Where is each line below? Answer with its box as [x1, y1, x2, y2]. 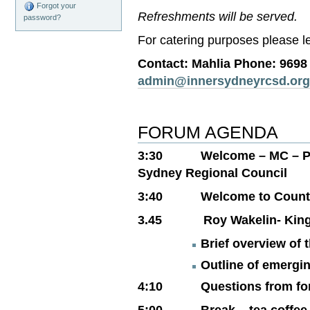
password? [24, 13, 62, 22]
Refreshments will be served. [138, 9, 298, 24]
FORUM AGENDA [138, 122, 279, 143]
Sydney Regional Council [138, 165, 288, 180]
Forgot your [35, 1, 77, 10]
